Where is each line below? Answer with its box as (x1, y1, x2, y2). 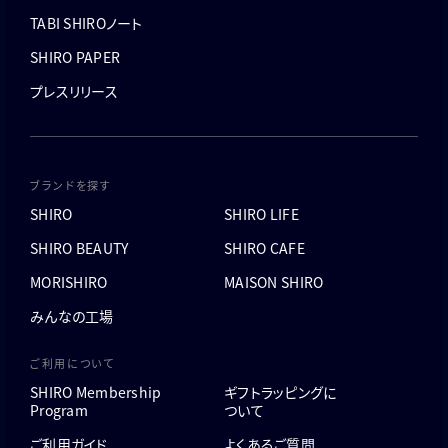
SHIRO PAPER (30, 47, 121, 67)
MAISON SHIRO (224, 272, 324, 292)
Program (30, 400, 88, 420)
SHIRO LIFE (224, 204, 299, 224)
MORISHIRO (30, 272, 108, 292)
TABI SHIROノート (30, 13, 143, 33)
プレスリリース (30, 81, 118, 101)
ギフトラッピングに (224, 382, 337, 402)
